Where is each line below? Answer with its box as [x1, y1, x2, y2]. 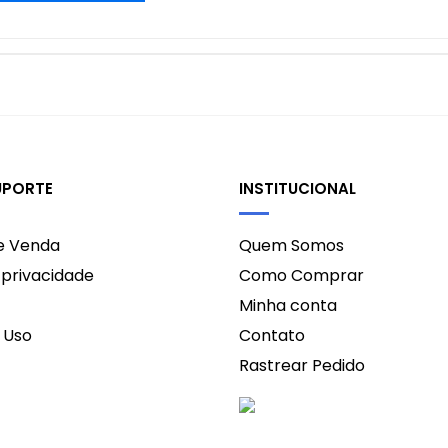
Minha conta [239, 293, 337, 317]
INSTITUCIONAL [239, 178, 356, 200]
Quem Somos [239, 233, 344, 257]
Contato [239, 323, 305, 347]
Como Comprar [239, 263, 364, 287]
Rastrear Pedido [239, 353, 365, 377]
